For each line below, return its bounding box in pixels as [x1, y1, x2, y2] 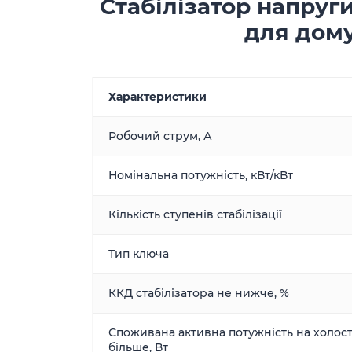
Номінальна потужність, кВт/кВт [108, 168, 293, 182]
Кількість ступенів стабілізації [108, 207, 282, 222]
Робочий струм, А [108, 129, 212, 143]
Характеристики [108, 90, 207, 104]
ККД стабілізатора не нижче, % [108, 286, 289, 300]
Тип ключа [108, 247, 169, 261]
